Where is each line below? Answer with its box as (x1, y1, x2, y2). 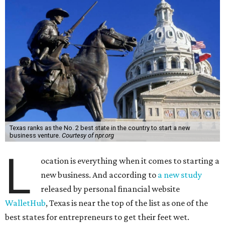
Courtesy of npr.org (61, 132, 114, 139)
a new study (158, 170, 202, 180)
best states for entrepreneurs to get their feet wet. (5, 212, 189, 222)
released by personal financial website (41, 184, 180, 194)
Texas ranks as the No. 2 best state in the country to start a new (9, 124, 190, 132)
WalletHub (5, 198, 46, 208)
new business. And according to (41, 170, 158, 180)
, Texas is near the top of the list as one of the (46, 198, 208, 208)
